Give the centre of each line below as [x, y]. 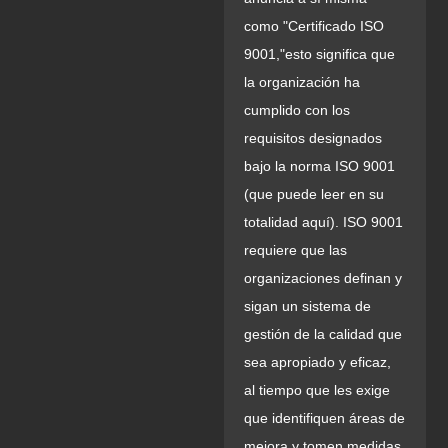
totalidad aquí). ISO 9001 [323, 221]
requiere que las [295, 249]
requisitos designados [313, 137]
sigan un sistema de [307, 305]
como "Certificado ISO [314, 25]
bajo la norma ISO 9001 [319, 165]
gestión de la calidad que [323, 333]
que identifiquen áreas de [324, 417]
